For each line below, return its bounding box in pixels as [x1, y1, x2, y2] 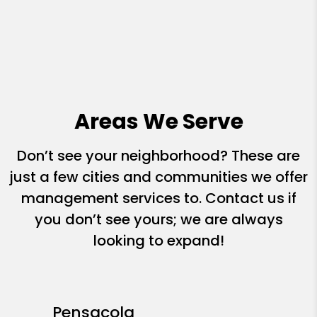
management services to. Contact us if [21, 188, 296, 209]
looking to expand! [93, 231, 224, 251]
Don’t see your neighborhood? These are [17, 146, 300, 166]
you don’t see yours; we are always [34, 209, 283, 230]
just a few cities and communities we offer [9, 167, 308, 188]
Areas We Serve [74, 107, 243, 137]
